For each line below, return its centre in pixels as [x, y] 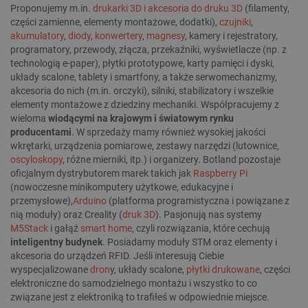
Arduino [90, 200]
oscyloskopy [36, 159]
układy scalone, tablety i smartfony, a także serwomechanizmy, [144, 77]
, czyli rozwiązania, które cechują [201, 228]
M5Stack [30, 228]
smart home [106, 228]
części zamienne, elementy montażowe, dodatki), [115, 22]
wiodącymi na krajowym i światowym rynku [141, 118]
